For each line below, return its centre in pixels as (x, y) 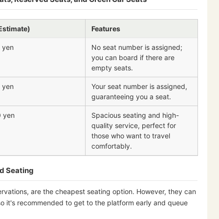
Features (106, 28)
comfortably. (112, 146)
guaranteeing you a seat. (131, 96)
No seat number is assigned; (137, 47)
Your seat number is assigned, (139, 86)
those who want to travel (131, 135)
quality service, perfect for (134, 125)
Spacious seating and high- (135, 115)
